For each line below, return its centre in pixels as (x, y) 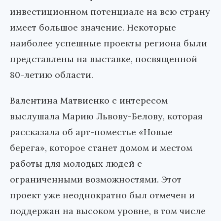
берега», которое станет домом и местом (101, 148)
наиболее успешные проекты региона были (109, 43)
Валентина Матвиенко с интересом (89, 101)
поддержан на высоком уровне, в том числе (108, 211)
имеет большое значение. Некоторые (93, 28)
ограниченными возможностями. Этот (96, 180)
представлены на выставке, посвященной (104, 59)
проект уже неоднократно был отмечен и (102, 195)
